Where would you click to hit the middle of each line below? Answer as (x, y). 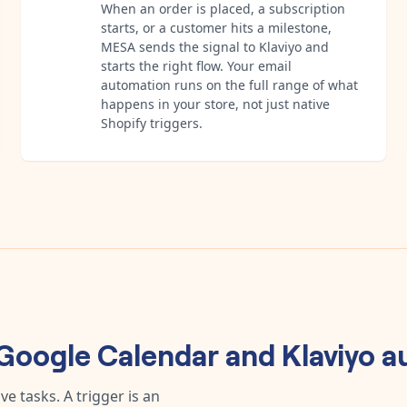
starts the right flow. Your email (196, 65)
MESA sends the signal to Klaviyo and (215, 46)
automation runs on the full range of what (229, 84)
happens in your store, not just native (215, 104)
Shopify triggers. (152, 123)
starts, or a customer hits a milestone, (216, 27)
